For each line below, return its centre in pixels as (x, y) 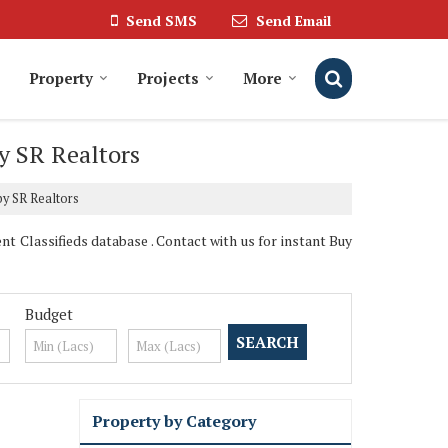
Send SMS (161, 21)
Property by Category (174, 421)
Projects (168, 78)
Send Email (293, 21)
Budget (48, 314)
